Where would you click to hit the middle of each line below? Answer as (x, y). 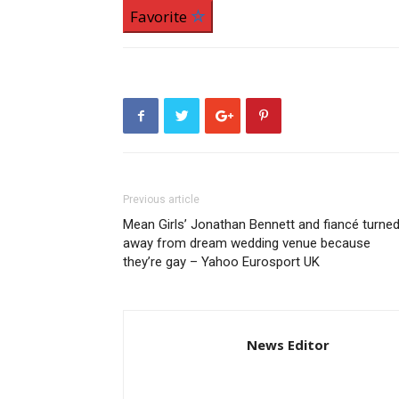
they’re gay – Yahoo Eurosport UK (221, 262)
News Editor (288, 345)
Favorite (160, 17)
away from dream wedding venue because (247, 244)
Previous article (161, 200)
